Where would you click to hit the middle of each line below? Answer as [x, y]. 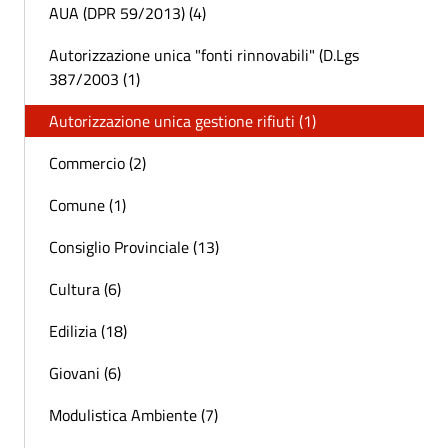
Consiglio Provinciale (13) [134, 247]
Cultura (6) [85, 289]
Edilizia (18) [88, 331]
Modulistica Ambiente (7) [133, 415]
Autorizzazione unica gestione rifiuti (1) [182, 121]
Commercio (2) [97, 163]
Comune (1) [87, 205]
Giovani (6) [85, 373]
